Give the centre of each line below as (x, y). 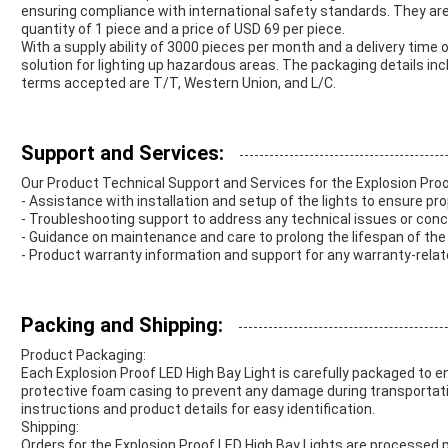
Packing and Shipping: (122, 325)
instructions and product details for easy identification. (198, 409)
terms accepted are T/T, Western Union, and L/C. (178, 83)
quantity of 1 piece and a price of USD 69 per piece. (183, 29)
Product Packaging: (83, 355)
